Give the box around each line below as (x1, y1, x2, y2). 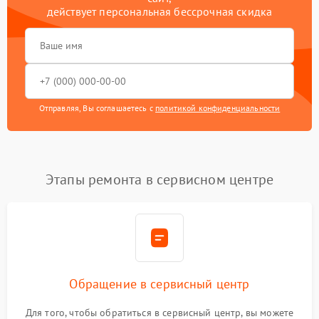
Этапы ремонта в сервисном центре (45, 170, 274, 189)
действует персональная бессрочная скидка (46, 4, 273, 19)
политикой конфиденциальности (155, 103, 281, 114)
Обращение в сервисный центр (69, 276, 250, 293)
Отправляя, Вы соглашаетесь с (38, 103, 156, 114)
